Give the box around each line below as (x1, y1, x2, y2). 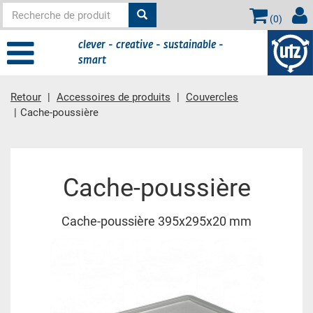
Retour (10, 91, 41, 103)
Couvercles (186, 91, 238, 103)
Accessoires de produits (57, 91, 170, 103)
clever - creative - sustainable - (78, 39, 224, 50)
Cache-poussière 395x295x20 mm (61, 214, 252, 229)
